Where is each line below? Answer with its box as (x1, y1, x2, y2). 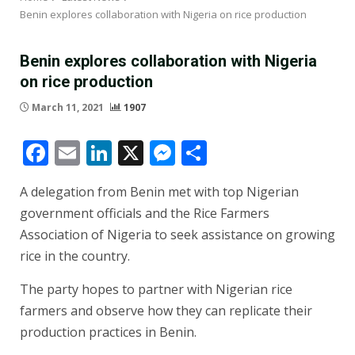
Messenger (175, 136, 305, 170)
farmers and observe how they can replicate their (20, 302, 312, 320)
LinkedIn (112, 136, 214, 170)
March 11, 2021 (29, 101, 106, 115)
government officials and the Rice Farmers (20, 204, 269, 223)
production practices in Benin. (20, 323, 197, 342)
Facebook (48, 136, 160, 170)
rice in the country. (20, 247, 130, 265)
